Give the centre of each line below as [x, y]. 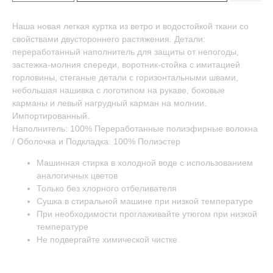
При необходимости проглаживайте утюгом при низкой [147, 214]
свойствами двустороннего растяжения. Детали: [109, 39]
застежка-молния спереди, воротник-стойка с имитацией [126, 65]
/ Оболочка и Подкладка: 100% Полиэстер [96, 142]
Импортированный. [51, 116]
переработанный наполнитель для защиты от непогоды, [126, 52]
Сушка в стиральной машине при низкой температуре [145, 201]
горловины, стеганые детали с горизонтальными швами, [125, 78]
